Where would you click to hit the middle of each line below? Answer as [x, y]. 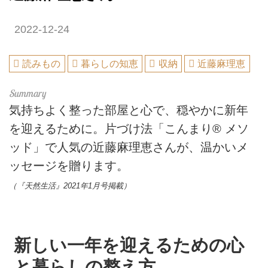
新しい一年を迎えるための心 [129, 245]
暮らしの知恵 [110, 64]
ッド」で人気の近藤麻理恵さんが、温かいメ [129, 147]
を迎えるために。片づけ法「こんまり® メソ [129, 129]
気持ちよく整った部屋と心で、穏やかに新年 [129, 110]
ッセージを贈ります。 [69, 166]
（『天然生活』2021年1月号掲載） [70, 186]
